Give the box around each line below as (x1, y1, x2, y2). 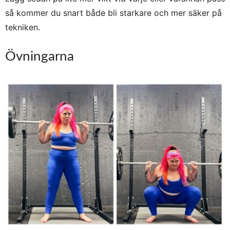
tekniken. (5, 22, 40, 32)
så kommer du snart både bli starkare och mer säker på (5, 8, 222, 18)
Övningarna (5, 50, 74, 63)
